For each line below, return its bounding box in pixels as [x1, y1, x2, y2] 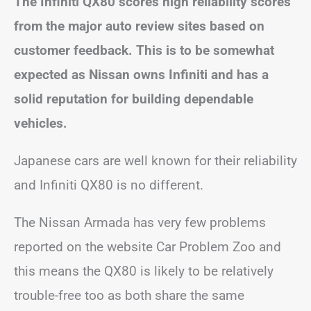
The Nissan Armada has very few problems [14, 215, 266, 230]
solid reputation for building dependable [14, 91, 253, 107]
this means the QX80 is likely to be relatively [14, 263, 274, 279]
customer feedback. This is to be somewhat [14, 42, 274, 58]
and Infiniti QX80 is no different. [14, 177, 203, 193]
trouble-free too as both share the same [14, 287, 244, 303]
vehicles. [14, 115, 67, 131]
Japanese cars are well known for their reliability [14, 153, 297, 169]
